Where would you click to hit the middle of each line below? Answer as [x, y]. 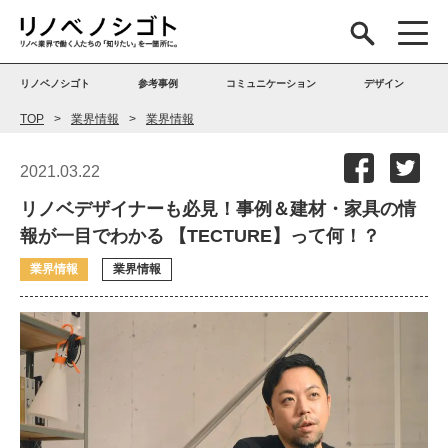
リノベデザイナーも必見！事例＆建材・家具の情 [218, 209]
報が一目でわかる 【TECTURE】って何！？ [200, 236]
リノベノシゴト [55, 83]
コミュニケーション [270, 83]
